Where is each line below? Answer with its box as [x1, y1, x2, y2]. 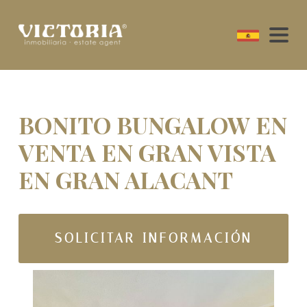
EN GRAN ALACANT [18, 164, 233, 195]
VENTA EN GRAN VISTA [18, 136, 276, 168]
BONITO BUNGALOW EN [18, 109, 287, 140]
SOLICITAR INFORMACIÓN [54, 230, 253, 247]
